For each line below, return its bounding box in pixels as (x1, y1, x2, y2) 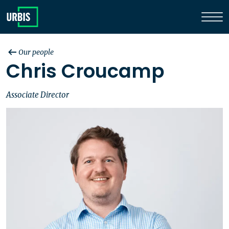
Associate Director (6, 90, 69, 100)
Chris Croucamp (6, 58, 165, 84)
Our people (18, 48, 54, 57)
